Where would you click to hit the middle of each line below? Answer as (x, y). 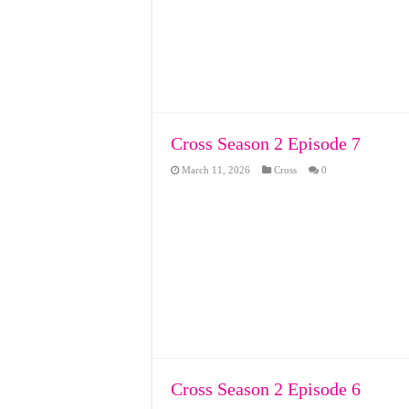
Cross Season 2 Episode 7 (266, 143)
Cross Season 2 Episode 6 (266, 389)
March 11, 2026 (216, 170)
